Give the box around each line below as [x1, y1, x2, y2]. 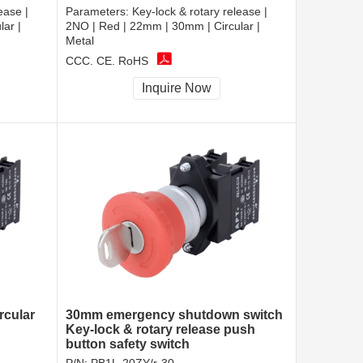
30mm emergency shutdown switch [66, 308, 283, 322]
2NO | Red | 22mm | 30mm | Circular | [66, 19, 260, 33]
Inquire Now [142, 81, 211, 96]
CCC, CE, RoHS [66, 53, 148, 67]
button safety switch [66, 337, 190, 352]
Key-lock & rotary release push [66, 322, 255, 337]
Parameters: [66, 5, 132, 19]
